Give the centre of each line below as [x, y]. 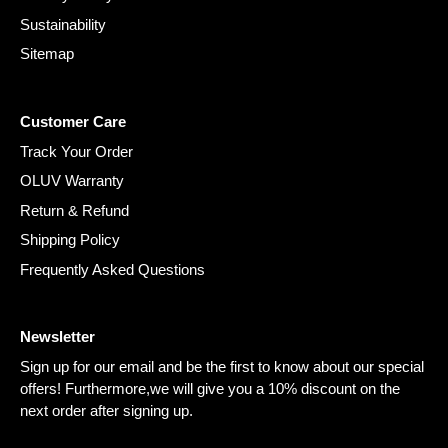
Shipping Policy [70, 240]
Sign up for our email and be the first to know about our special [222, 367]
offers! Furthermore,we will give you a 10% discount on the [210, 389]
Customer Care [73, 121]
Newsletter [57, 337]
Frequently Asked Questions [112, 269]
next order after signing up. [106, 411]
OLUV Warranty [72, 181]
